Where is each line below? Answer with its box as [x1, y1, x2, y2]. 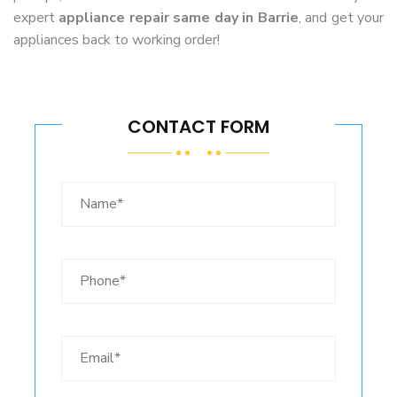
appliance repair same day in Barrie [58, 8, 299, 27]
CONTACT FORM [128, 114, 269, 139]
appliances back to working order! [13, 30, 220, 50]
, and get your [298, 8, 385, 27]
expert [13, 8, 59, 27]
